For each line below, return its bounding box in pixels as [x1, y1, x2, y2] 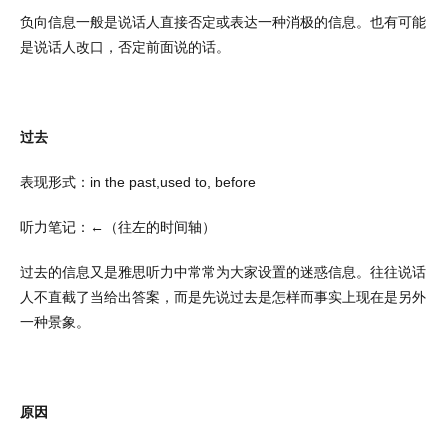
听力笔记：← [20, 219, 104, 235]
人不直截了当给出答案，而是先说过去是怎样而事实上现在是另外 [20, 289, 426, 305]
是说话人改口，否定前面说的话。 [20, 39, 230, 55]
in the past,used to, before [90, 174, 256, 190]
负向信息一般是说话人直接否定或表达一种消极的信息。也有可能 [20, 14, 426, 30]
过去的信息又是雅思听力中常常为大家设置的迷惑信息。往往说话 [20, 264, 426, 280]
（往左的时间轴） [104, 219, 216, 235]
